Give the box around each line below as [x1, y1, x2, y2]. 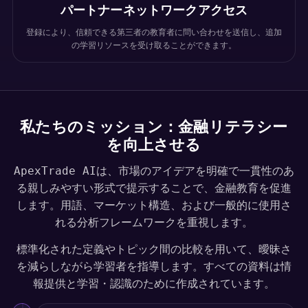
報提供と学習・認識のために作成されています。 [33, 277, 275, 290]
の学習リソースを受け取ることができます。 [71, 41, 236, 50]
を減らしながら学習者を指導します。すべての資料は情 [16, 260, 291, 273]
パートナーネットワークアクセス [60, 3, 248, 17]
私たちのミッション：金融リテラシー [20, 118, 288, 135]
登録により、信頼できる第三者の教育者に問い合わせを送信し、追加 [26, 27, 282, 37]
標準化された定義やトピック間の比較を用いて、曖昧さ [16, 243, 291, 256]
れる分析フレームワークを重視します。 [55, 216, 253, 229]
